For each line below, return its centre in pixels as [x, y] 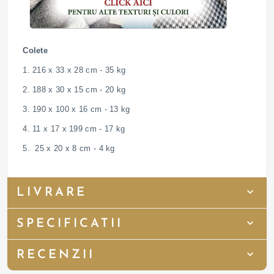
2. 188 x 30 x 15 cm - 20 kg [74, 90]
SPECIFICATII [70, 224]
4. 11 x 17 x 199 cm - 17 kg [74, 129]
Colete [35, 51]
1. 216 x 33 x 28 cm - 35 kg [74, 70]
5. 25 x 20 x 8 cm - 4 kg [69, 149]
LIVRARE [52, 193]
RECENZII [56, 255]
